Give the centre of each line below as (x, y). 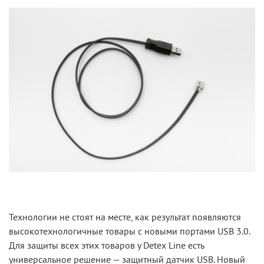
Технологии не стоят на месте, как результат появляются (125, 217)
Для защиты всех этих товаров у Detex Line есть (106, 245)
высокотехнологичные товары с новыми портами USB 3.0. (129, 231)
